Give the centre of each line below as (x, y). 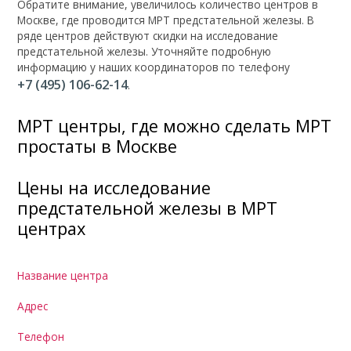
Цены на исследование (114, 187)
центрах (52, 228)
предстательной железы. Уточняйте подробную (145, 52)
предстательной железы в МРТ (148, 208)
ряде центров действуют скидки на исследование (148, 36)
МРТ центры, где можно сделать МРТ (175, 125)
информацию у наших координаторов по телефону (154, 67)
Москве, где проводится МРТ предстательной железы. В (166, 20)
